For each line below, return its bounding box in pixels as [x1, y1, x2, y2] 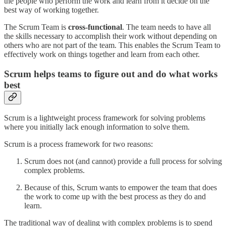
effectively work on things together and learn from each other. [4, 49, 200, 59]
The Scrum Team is [4, 22, 68, 31]
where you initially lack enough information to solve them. [4, 123, 190, 132]
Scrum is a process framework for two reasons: [4, 140, 153, 149]
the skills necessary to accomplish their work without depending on [4, 31, 217, 40]
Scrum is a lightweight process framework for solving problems [4, 114, 205, 123]
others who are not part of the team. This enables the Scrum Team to [4, 40, 220, 49]
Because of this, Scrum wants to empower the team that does [24, 183, 217, 192]
